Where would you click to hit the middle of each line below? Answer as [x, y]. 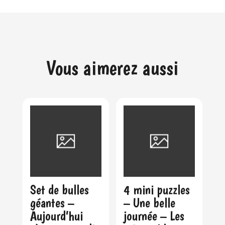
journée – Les [154, 216]
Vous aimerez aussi [113, 68]
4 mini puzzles [157, 190]
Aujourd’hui [56, 216]
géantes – [52, 203]
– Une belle [150, 203]
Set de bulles [59, 190]
